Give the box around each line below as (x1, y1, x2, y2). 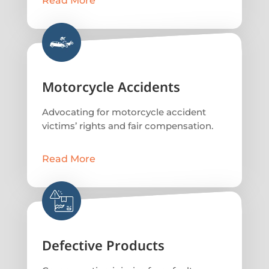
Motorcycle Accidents (41, 77, 180, 95)
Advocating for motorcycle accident (41, 106, 206, 118)
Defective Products (41, 235, 165, 254)
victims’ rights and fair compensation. (41, 119, 213, 131)
